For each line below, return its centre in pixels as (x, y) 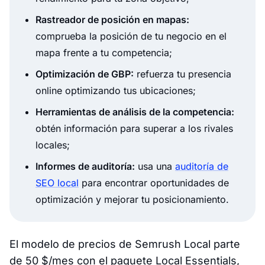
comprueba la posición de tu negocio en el (131, 36)
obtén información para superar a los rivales (134, 128)
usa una (155, 166)
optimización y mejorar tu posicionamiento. (132, 199)
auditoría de (202, 166)
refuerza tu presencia (182, 74)
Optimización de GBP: (85, 74)
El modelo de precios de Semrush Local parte (125, 244)
